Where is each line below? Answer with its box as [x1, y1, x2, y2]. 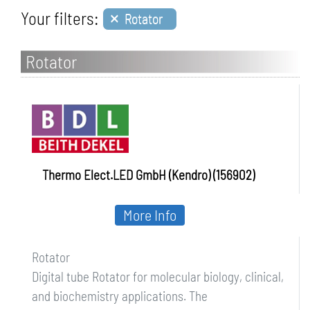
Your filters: [21, 8, 99, 28]
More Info [123, 206, 176, 224]
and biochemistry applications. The [32, 288, 208, 304]
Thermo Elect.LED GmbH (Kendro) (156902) [42, 167, 255, 183]
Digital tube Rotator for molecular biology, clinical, [32, 268, 284, 284]
